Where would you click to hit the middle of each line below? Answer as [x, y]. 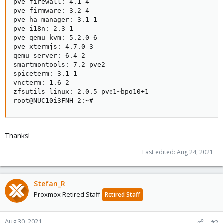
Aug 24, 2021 [195, 152]
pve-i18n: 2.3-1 [43, 29]
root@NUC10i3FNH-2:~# [53, 100]
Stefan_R [50, 183]
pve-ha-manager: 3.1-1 [55, 20]
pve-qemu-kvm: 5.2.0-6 [55, 38]
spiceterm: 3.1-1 [45, 73]
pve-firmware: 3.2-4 [51, 11]
